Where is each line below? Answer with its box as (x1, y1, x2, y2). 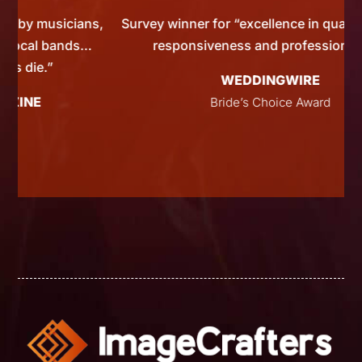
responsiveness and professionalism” (83, 37, 318, 54)
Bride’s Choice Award (140, 95, 261, 111)
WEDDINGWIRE (150, 72, 250, 89)
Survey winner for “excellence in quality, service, (52, 15, 350, 32)
